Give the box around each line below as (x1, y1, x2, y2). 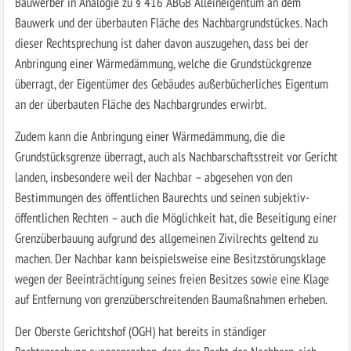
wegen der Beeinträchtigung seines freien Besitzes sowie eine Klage (14, 269, 329, 288)
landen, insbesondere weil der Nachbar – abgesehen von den (14, 167, 292, 186)
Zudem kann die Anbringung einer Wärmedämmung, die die (14, 126, 285, 145)
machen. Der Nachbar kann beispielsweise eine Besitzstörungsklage (14, 248, 326, 267)
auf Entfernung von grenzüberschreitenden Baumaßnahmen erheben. (14, 289, 327, 308)
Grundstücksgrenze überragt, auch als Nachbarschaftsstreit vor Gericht (14, 147, 338, 165)
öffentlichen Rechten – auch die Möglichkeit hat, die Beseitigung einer (14, 208, 337, 226)
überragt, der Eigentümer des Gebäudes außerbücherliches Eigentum (14, 74, 328, 92)
